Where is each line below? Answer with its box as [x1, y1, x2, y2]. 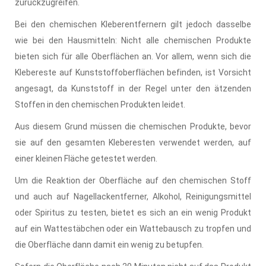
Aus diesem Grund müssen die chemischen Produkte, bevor [15, 121, 251, 131]
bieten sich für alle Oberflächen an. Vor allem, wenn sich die [15, 51, 251, 61]
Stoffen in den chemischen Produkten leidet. [15, 99, 185, 109]
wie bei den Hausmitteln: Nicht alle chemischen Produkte [15, 35, 251, 45]
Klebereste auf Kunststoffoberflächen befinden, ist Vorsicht [15, 67, 251, 77]
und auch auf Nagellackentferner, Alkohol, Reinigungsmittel [15, 191, 251, 201]
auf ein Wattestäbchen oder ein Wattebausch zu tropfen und [15, 223, 251, 233]
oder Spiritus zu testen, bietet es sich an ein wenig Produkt [15, 207, 251, 217]
